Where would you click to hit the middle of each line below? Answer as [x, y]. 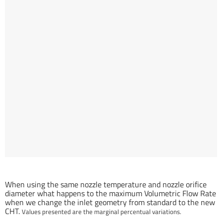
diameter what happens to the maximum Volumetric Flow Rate [110, 194]
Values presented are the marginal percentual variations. [101, 212]
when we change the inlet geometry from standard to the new [110, 202]
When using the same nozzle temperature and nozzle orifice [106, 185]
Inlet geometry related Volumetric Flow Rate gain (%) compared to [104, 163]
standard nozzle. [33, 171]
